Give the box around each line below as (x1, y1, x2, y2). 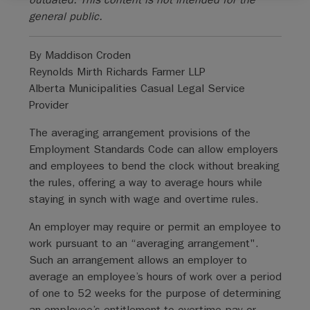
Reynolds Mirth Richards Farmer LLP (28, 65, 206, 78)
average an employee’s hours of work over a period (28, 270, 282, 283)
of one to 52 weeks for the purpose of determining (28, 286, 281, 300)
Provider (28, 98, 69, 111)
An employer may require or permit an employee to (28, 220, 281, 233)
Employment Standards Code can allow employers (28, 143, 278, 156)
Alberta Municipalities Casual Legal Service (28, 82, 245, 95)
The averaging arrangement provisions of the (28, 126, 250, 139)
